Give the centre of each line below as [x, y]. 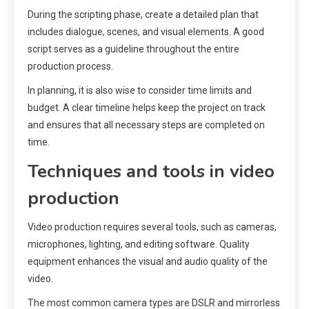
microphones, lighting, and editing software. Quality [139, 245]
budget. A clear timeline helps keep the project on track [147, 108]
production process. [70, 67]
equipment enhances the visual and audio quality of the [148, 262]
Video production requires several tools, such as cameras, [152, 227]
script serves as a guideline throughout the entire [133, 49]
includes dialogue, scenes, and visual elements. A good [146, 32]
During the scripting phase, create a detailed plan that [143, 15]
